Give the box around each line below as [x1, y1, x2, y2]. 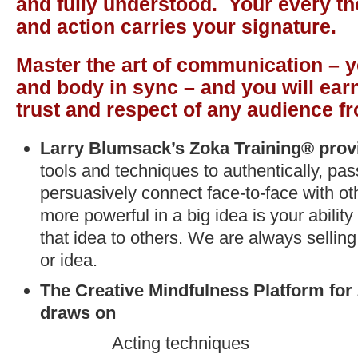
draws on [40, 303, 116, 323]
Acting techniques [112, 333, 249, 353]
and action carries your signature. [16, 16, 336, 38]
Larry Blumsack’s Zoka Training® [40, 138, 314, 158]
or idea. [40, 250, 97, 270]
